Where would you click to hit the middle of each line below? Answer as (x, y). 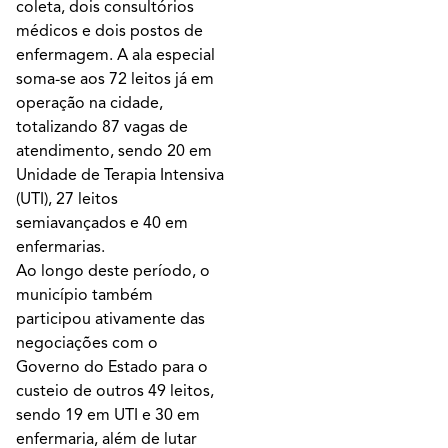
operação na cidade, (89, 102)
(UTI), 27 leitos (67, 198)
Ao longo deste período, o (113, 270)
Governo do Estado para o (112, 366)
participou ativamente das (110, 318)
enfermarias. (60, 246)
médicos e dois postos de (109, 30)
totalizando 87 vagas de (102, 126)
